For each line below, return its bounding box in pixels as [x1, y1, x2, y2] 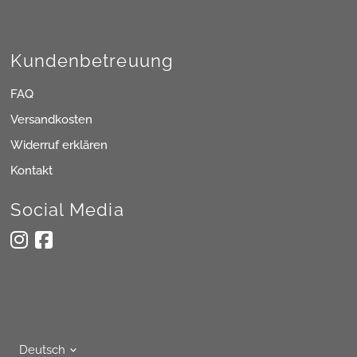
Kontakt [10, 163, 53, 178]
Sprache [13, 329, 84, 350]
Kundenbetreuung [10, 50, 174, 72]
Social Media [10, 199, 124, 221]
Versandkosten [10, 112, 93, 127]
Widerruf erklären [10, 138, 108, 153]
